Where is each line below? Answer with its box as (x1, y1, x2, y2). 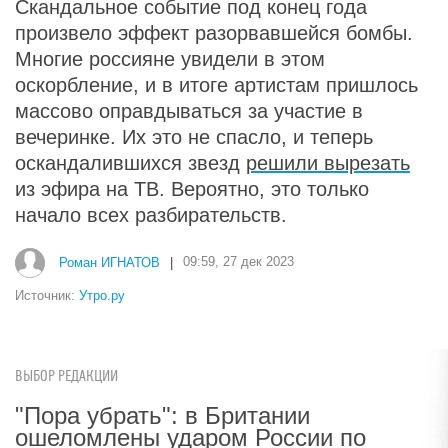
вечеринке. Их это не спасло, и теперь (15, 126, 373, 149)
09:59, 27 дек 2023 (183, 254, 294, 270)
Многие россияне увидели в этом (15, 48, 325, 71)
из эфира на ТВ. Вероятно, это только (15, 178, 369, 201)
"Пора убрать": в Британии (15, 402, 310, 429)
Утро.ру (79, 288, 125, 304)
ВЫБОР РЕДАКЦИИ (15, 368, 118, 385)
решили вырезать (246, 152, 410, 175)
